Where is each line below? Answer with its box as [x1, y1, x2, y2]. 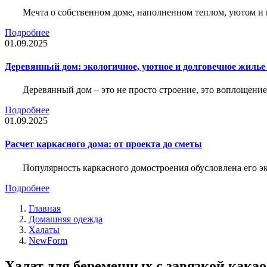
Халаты [29, 224, 60, 235]
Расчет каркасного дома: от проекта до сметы [5, 139, 202, 150]
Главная [29, 203, 61, 213]
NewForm [29, 235, 67, 246]
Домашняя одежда [29, 213, 103, 224]
